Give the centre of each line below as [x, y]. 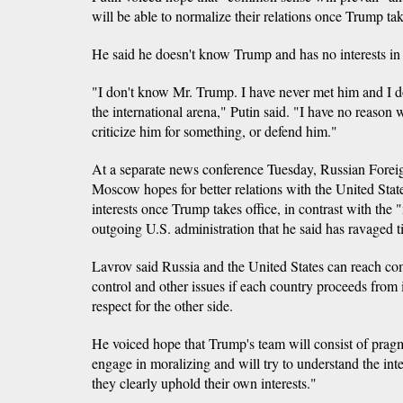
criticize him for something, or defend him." [215, 131]
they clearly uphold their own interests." [204, 383]
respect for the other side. [162, 306]
